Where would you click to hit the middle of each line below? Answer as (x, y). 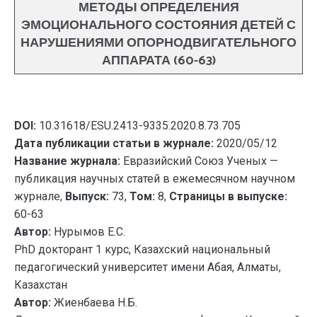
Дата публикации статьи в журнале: (114, 143)
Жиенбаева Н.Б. (94, 302)
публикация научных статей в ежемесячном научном (155, 179)
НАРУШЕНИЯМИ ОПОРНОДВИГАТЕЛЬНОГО (158, 43)
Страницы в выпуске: (228, 196)
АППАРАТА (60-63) (158, 61)
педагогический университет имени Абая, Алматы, (148, 267)
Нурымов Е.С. (88, 232)
